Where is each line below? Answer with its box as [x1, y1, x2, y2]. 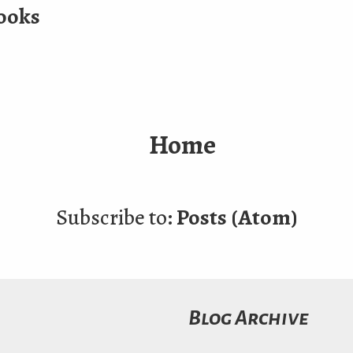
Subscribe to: [55, 203, 176, 233]
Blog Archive [188, 307, 308, 330]
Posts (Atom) [176, 203, 298, 233]
